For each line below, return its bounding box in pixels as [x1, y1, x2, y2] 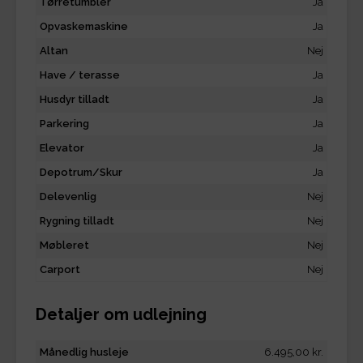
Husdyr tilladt [40, 92, 109, 105]
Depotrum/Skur [40, 165, 122, 178]
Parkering [40, 117, 89, 130]
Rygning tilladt [40, 214, 114, 227]
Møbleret [40, 238, 89, 251]
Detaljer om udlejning [36, 304, 207, 324]
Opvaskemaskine [40, 19, 128, 32]
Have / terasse [40, 68, 120, 81]
